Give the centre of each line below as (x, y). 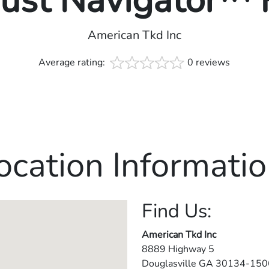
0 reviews (209, 63)
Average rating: (73, 63)
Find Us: (177, 211)
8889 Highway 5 (178, 249)
